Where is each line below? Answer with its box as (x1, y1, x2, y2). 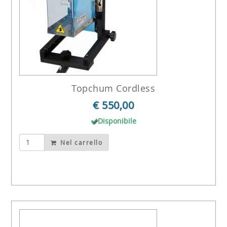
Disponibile (97, 116, 136, 126)
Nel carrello (58, 138, 103, 146)
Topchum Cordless (71, 82, 156, 95)
